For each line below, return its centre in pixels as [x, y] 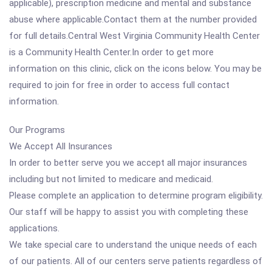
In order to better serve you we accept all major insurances [128, 163]
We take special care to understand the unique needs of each [133, 245]
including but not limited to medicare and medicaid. [111, 179]
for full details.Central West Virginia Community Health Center [134, 36]
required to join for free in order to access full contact [119, 85]
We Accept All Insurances [61, 146]
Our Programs [37, 130]
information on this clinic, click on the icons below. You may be [135, 69]
